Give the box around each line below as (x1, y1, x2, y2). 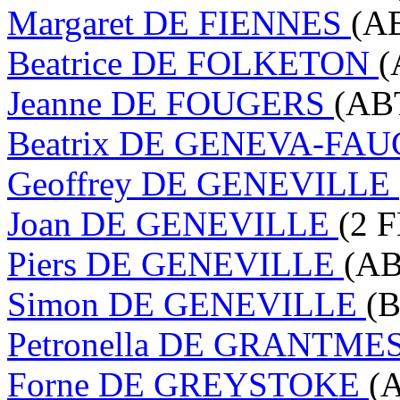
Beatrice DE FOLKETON (7, 43, 379, 82)
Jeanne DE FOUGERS (7, 83, 334, 122)
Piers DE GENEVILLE (7, 244, 344, 283)
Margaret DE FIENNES (7, 3, 351, 42)
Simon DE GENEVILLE (7, 284, 366, 323)
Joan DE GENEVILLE (7, 204, 338, 243)
